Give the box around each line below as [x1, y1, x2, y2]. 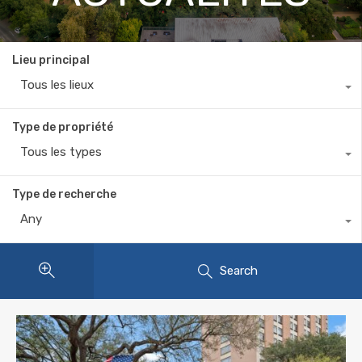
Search [220, 263, 259, 278]
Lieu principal [12, 53, 90, 67]
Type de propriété [12, 120, 113, 134]
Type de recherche [12, 187, 116, 201]
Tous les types [20, 145, 102, 159]
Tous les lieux [20, 78, 94, 92]
